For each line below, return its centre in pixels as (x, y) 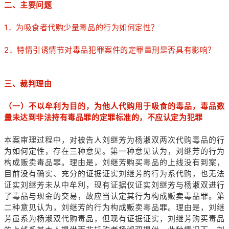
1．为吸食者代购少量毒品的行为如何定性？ (82, 27)
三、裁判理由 (28, 83)
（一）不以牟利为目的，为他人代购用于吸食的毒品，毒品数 (114, 106)
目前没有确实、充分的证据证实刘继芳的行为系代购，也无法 (114, 173)
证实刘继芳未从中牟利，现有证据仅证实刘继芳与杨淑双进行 (114, 185)
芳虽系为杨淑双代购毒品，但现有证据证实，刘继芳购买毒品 (114, 218)
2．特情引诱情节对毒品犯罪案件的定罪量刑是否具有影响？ (110, 50)
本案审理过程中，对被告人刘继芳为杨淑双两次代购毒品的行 (114, 140)
